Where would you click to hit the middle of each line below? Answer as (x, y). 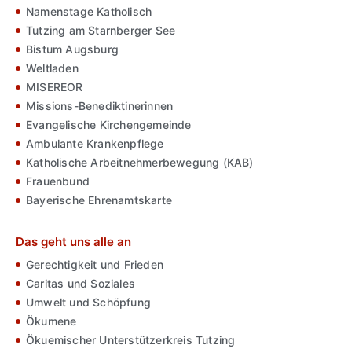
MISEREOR (55, 86)
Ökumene (51, 321)
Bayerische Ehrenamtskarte (99, 200)
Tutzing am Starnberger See (101, 30)
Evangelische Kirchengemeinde (109, 124)
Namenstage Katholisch (89, 11)
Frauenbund (58, 181)
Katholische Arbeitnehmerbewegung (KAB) (140, 162)
